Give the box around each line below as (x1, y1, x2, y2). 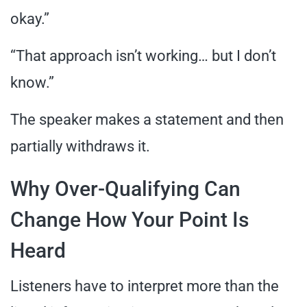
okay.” (10, 10, 49, 27)
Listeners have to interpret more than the (10, 277, 279, 295)
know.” (10, 73, 54, 91)
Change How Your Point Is (10, 207, 249, 232)
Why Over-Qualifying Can (10, 176, 241, 201)
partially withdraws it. (10, 137, 150, 155)
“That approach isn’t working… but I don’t (10, 47, 276, 64)
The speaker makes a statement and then (10, 110, 284, 128)
